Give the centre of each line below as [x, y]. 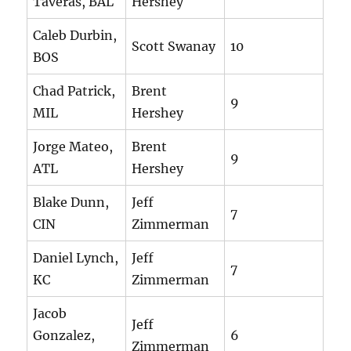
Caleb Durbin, [75, 36]
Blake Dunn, [71, 203]
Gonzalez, [64, 336]
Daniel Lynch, [76, 258]
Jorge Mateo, [73, 147]
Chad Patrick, [74, 91]
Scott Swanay [174, 47]
